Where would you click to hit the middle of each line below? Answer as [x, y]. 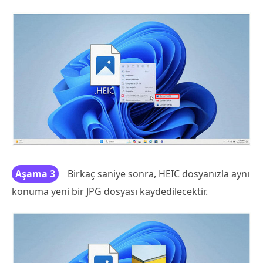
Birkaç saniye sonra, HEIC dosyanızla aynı [159, 174]
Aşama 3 [35, 174]
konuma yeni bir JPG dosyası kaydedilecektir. [110, 192]
